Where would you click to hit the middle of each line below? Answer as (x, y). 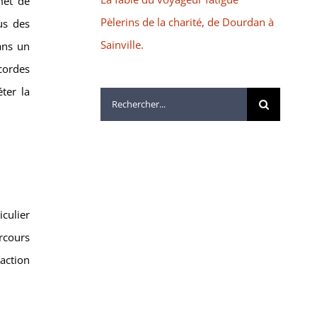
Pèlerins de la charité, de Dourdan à (187, 22)
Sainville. (122, 44)
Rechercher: (128, 98)
